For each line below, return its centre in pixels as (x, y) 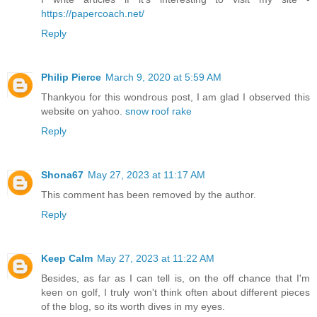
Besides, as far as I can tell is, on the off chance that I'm (175, 278)
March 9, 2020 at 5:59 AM (163, 77)
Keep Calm (67, 259)
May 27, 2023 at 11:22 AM (156, 259)
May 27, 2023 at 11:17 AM (146, 175)
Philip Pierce (71, 77)
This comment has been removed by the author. (149, 195)
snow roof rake (158, 111)
